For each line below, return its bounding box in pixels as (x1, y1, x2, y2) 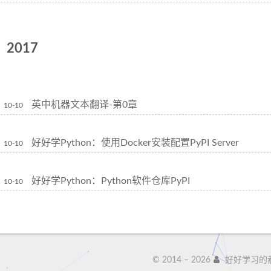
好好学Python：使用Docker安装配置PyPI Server (31, 138, 239, 148)
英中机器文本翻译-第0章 (31, 100, 137, 109)
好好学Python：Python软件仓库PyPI (31, 176, 190, 186)
